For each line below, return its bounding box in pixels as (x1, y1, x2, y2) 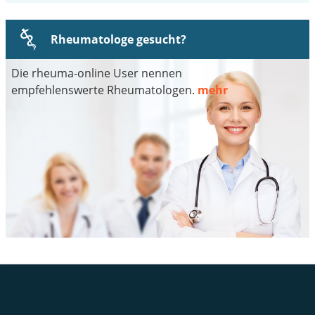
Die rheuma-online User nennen (11, 65, 182, 81)
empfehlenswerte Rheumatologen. (11, 82, 198, 98)
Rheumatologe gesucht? (51, 31, 186, 47)
